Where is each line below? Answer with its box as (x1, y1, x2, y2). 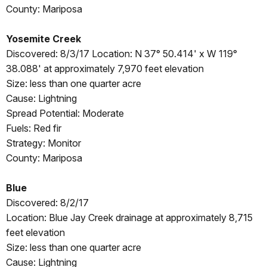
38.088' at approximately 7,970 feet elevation (6, 63, 204, 75)
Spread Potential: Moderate (6, 107, 124, 120)
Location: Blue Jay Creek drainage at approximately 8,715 (6, 212, 253, 224)
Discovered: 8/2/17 (6, 197, 89, 209)
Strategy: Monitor (6, 137, 81, 150)
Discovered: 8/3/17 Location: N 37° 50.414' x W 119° (6, 48, 237, 60)
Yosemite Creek (6, 33, 81, 45)
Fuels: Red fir (6, 122, 61, 135)
